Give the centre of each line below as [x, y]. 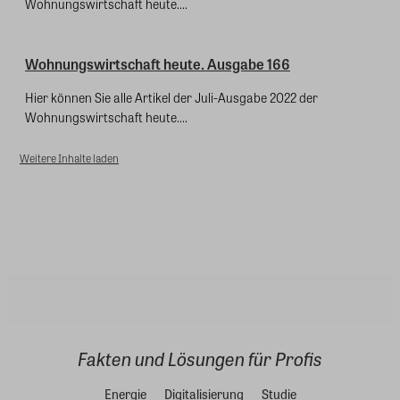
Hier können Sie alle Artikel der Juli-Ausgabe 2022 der [171, 97]
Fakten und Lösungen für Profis [200, 358]
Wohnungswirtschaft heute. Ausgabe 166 [158, 63]
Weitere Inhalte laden [69, 158]
